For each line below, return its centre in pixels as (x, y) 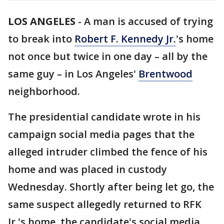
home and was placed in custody (87, 169)
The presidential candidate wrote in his (104, 117)
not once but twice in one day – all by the (108, 56)
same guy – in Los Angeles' (73, 74)
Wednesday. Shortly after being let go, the (111, 187)
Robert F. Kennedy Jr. (125, 39)
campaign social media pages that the (101, 134)
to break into (41, 39)
